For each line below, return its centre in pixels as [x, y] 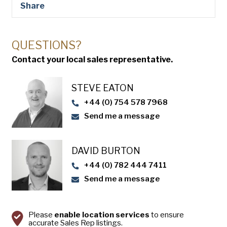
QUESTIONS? [47, 45]
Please [41, 215]
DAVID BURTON [106, 151]
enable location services [102, 215]
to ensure [167, 215]
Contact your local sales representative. [92, 60]
